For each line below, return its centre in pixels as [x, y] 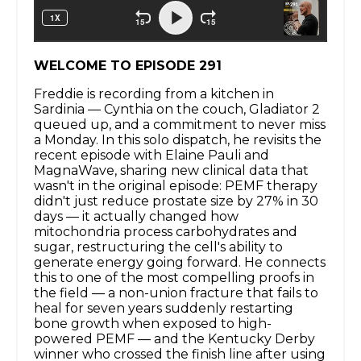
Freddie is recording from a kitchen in [154, 94]
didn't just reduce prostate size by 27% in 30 [176, 201]
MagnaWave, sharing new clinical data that [171, 171]
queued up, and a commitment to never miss [180, 125]
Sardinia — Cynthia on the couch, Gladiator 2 [177, 110]
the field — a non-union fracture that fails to [176, 293]
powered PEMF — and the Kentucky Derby [174, 339]
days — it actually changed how [136, 217]
